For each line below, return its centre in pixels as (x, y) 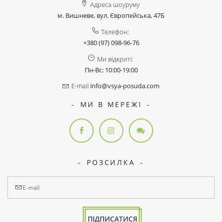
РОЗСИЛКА (111, 163)
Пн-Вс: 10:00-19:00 (111, 70)
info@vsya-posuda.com (125, 86)
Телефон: (115, 32)
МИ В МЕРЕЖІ (111, 105)
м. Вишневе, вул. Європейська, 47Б (111, 16)
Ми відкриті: (115, 59)
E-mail (80, 86)
